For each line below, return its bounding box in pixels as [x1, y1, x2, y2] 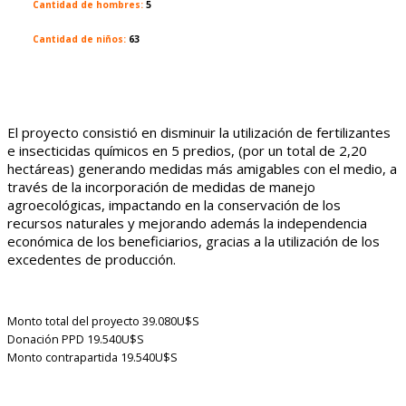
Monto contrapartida [7, 350, 121, 365]
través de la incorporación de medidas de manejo [7, 178, 315, 196]
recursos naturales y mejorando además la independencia [7, 214, 367, 232]
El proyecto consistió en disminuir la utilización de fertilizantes [7, 123, 391, 141]
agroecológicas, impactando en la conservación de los [7, 196, 341, 214]
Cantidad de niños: [33, 32, 126, 45]
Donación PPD [7, 332, 87, 347]
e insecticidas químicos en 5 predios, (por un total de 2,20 [7, 141, 367, 159]
